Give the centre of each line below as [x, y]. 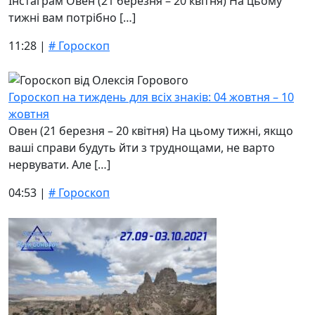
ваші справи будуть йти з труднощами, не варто [142, 148]
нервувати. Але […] [59, 165]
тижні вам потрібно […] [72, 17]
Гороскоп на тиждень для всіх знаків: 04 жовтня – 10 [151, 97]
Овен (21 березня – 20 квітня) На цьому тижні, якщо [151, 131]
